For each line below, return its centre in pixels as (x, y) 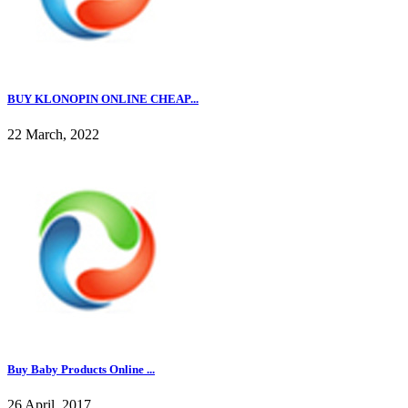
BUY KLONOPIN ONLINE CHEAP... (103, 98)
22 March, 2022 (53, 135)
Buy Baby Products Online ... (81, 370)
